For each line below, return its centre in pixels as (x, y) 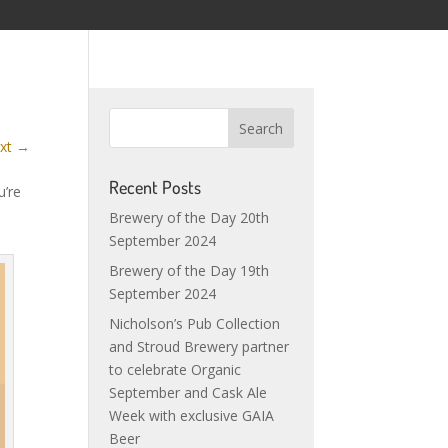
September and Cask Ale (188, 392)
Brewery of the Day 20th (189, 217)
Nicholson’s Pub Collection (195, 323)
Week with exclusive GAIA (192, 415)
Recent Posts (155, 187)
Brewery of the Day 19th (189, 270)
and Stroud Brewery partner (199, 346)
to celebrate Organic (175, 369)
